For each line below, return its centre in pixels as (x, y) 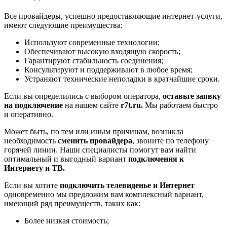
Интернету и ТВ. (34, 168)
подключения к (156, 159)
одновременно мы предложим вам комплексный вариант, (104, 194)
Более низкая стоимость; (67, 220)
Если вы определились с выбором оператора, (83, 96)
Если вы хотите (31, 185)
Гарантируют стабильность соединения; (94, 60)
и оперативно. (29, 114)
